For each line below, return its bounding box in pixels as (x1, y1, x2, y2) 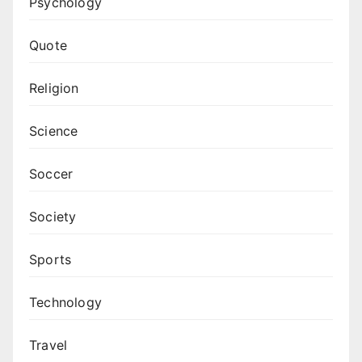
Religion (29, 80, 79, 97)
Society (29, 208, 77, 225)
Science (29, 123, 78, 140)
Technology (29, 294, 102, 311)
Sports (29, 251, 72, 268)
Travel (29, 337, 68, 354)
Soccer (29, 166, 74, 183)
